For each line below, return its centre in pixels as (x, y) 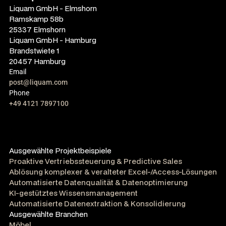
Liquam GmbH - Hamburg (53, 40)
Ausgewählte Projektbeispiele (60, 151)
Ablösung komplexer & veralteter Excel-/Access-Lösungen (113, 172)
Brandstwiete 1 (34, 51)
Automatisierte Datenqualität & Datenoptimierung (98, 183)
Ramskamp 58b (36, 19)
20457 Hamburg (37, 62)
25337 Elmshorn (37, 30)
